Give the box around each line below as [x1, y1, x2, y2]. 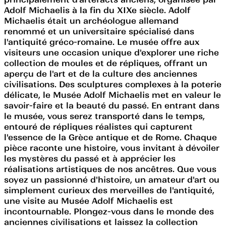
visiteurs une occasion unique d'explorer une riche [4, 47, 219, 58]
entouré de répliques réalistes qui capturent [4, 121, 193, 132]
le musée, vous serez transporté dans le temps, [4, 110, 205, 121]
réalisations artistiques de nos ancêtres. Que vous [4, 163, 216, 174]
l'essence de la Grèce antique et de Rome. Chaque [4, 132, 217, 142]
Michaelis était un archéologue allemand [4, 15, 179, 26]
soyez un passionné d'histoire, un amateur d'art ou [4, 174, 219, 185]
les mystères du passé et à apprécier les [4, 153, 176, 163]
